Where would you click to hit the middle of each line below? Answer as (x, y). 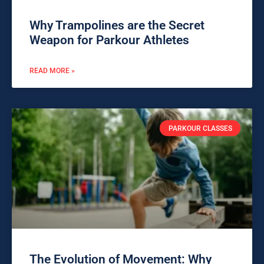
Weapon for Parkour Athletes (109, 40)
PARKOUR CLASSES (200, 128)
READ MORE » (52, 71)
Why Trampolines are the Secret (117, 26)
